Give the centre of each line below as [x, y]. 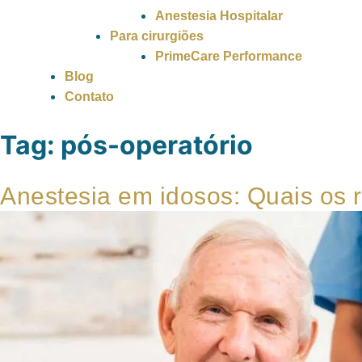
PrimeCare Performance [229, 56]
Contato [89, 97]
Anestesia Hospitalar [219, 16]
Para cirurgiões [157, 36]
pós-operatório [157, 145]
